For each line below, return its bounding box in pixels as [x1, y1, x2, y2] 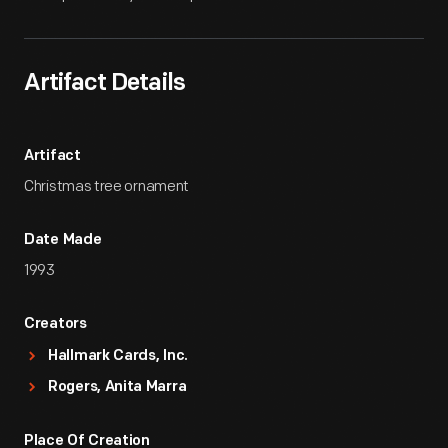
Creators [24, 317, 87, 332]
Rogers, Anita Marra [48, 380, 187, 395]
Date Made [24, 233, 102, 248]
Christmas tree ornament [24, 177, 190, 196]
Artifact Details [24, 72, 185, 96]
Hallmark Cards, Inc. [48, 349, 188, 364]
